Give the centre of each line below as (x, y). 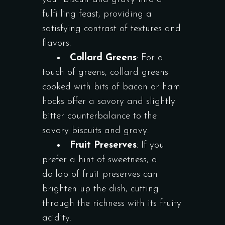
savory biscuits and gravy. (95, 131)
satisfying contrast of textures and (111, 29)
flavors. (57, 43)
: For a (150, 58)
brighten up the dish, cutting (100, 189)
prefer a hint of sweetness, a (100, 160)
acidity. (57, 218)
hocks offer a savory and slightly (109, 102)
